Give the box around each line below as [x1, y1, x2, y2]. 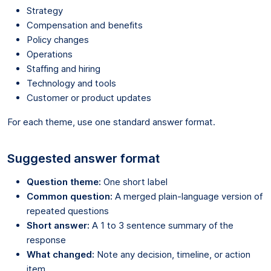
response [27, 233, 66, 246]
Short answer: [27, 219, 90, 231]
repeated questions [27, 204, 109, 217]
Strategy [27, 4, 63, 16]
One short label [101, 175, 168, 188]
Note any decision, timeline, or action [94, 248, 250, 260]
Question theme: [27, 175, 101, 188]
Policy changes [27, 33, 89, 45]
